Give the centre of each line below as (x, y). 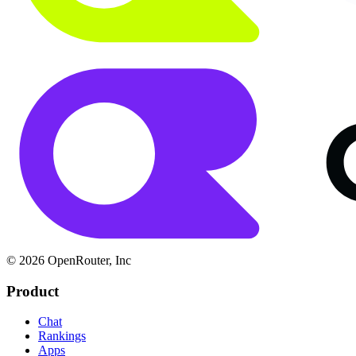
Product (33, 291)
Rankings (62, 336)
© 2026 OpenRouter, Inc (69, 260)
